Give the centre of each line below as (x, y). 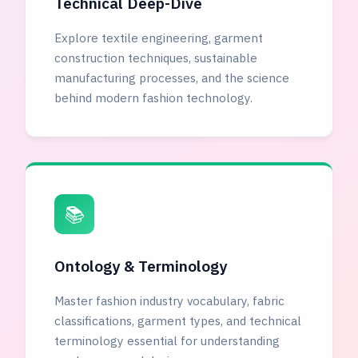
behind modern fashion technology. (153, 98)
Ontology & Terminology (141, 266)
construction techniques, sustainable (156, 58)
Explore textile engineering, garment (159, 38)
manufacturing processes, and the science (172, 78)
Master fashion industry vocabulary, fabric (169, 301)
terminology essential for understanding (167, 341)
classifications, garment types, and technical (178, 321)
